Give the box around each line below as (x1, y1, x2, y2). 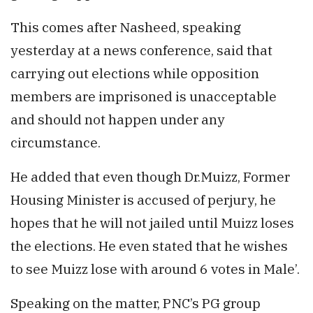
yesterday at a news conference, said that (10, 41, 272, 59)
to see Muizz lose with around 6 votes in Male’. (10, 259, 300, 277)
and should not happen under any (10, 110, 225, 128)
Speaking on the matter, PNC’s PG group (10, 293, 261, 312)
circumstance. (10, 133, 101, 151)
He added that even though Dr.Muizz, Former (10, 167, 290, 185)
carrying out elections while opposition (10, 64, 259, 82)
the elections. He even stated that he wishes (10, 236, 288, 254)
